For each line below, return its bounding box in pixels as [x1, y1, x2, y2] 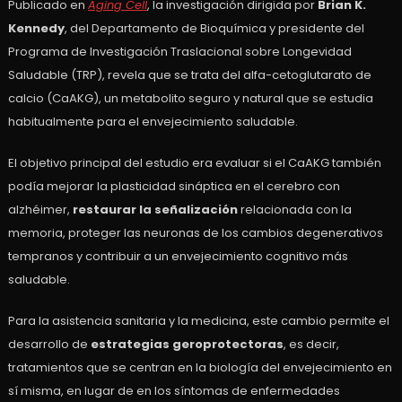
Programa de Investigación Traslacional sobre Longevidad [7, 43, 352, 61]
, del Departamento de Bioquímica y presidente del [64, 20, 364, 38]
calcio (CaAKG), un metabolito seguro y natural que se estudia [7, 90, 373, 108]
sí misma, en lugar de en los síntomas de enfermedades [7, 382, 340, 400]
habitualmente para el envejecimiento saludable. [7, 113, 298, 131]
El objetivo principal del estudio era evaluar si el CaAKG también [7, 154, 381, 172]
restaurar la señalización [72, 201, 238, 219]
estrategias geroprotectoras [90, 336, 284, 354]
